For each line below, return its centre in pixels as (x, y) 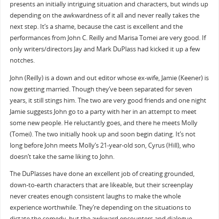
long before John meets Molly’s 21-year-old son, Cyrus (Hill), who (102, 145)
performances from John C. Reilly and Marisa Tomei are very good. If (108, 38)
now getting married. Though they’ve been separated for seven (101, 89)
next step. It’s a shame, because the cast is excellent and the (96, 27)
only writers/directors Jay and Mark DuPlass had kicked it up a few (105, 49)
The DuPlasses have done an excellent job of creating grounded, (102, 174)
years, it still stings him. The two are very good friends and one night (108, 100)
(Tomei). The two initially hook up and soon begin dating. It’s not (102, 134)
